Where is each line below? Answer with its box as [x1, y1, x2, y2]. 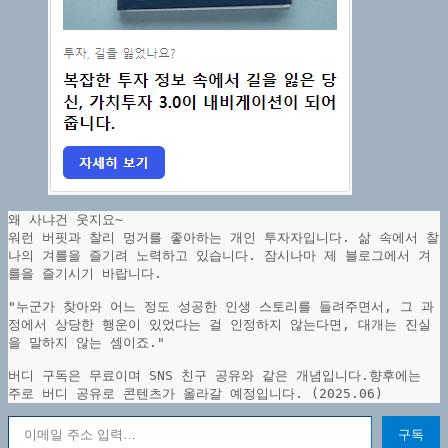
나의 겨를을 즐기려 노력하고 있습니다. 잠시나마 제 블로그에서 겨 [8, 248, 431, 264]
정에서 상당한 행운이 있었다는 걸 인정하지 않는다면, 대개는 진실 [8, 317, 431, 333]
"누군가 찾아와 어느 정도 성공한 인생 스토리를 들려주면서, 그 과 [8, 299, 434, 315]
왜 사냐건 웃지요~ [8, 212, 123, 228]
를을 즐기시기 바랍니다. [8, 266, 162, 282]
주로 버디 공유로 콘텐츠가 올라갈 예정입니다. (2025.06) [8, 386, 383, 402]
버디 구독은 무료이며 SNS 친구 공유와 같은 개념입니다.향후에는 [8, 368, 421, 384]
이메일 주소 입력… [7, 403, 38, 428]
